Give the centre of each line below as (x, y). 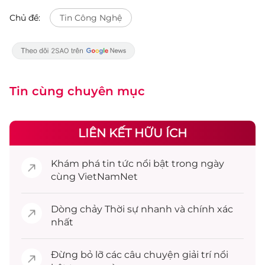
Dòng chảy (78, 209)
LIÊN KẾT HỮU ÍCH (132, 133)
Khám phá (77, 164)
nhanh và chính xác (186, 209)
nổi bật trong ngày (179, 164)
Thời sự (122, 209)
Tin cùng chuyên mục (77, 91)
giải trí (197, 255)
